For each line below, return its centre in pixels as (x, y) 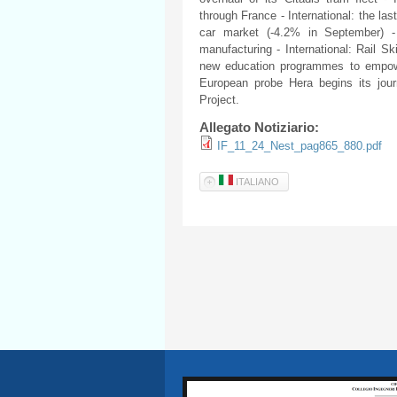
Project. (219, 100)
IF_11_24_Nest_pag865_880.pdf (300, 146)
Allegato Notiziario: (261, 128)
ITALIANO (256, 181)
